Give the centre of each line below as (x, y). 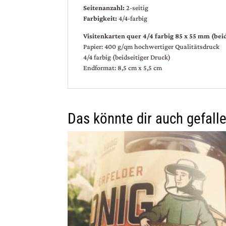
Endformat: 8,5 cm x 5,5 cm (123, 68)
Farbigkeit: (101, 18)
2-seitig (137, 8)
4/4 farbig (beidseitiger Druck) (127, 57)
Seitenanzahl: (105, 8)
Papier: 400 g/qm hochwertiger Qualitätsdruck (152, 47)
